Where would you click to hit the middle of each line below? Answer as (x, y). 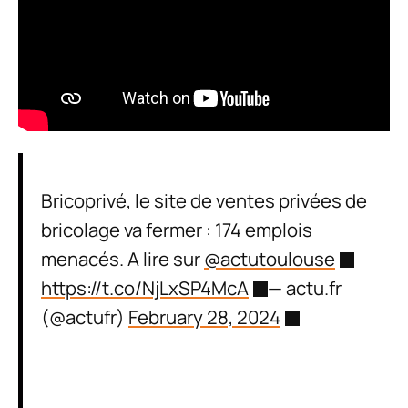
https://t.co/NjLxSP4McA (145, 287)
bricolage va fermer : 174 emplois (177, 229)
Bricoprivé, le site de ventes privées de (204, 200)
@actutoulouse (270, 258)
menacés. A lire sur (122, 258)
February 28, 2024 (204, 316)
